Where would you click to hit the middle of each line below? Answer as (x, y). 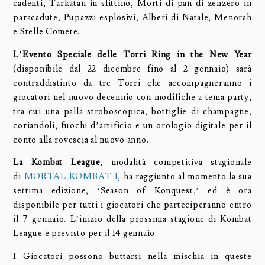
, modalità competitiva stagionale (176, 163)
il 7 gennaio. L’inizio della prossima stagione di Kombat (132, 219)
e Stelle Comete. (47, 31)
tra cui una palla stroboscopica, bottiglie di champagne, (132, 111)
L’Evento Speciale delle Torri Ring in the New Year (132, 54)
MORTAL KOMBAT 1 (71, 177)
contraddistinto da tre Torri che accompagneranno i (132, 83)
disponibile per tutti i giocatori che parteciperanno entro (132, 205)
